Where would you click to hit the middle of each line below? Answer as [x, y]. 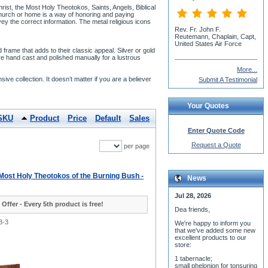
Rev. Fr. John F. [198, 29]
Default [108, 118]
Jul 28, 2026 [193, 196]
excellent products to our [211, 237]
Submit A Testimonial [228, 80]
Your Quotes [208, 106]
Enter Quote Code [216, 130]
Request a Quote [216, 145]
